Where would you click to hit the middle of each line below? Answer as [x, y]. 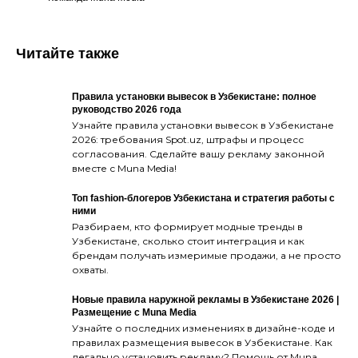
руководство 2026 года [127, 109]
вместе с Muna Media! [124, 168]
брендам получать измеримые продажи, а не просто [207, 255]
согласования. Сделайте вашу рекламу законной [198, 153]
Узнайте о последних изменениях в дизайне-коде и [203, 328]
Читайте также [68, 53]
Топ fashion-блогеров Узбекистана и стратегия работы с [203, 198]
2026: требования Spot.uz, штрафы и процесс [188, 139]
